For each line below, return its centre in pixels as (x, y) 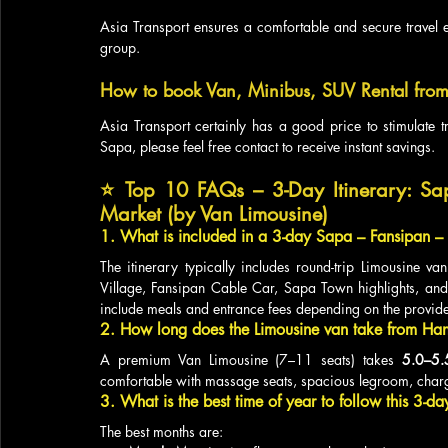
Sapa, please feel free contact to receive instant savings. (267, 146)
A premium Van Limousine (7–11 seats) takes (251, 359)
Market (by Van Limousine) (214, 214)
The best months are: (161, 431)
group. (120, 47)
